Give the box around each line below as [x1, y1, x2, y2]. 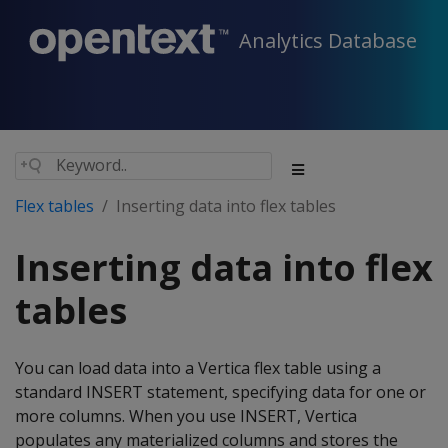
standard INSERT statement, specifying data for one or [15, 381, 426, 403]
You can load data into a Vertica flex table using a [15, 357, 381, 379]
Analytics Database [239, 27, 417, 55]
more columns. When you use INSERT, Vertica [15, 405, 357, 427]
